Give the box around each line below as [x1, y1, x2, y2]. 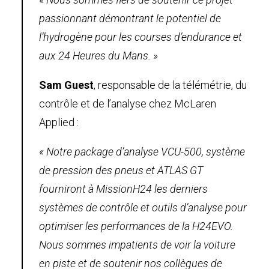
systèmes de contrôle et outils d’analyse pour [39, 201, 247, 214]
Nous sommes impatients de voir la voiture [39, 238, 235, 251]
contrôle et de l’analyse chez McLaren [39, 97, 216, 110]
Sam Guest [39, 78, 94, 91]
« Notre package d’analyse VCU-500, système [39, 145, 245, 158]
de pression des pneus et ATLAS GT [39, 163, 203, 177]
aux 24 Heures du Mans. [39, 49, 153, 62]
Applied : [39, 115, 79, 128]
